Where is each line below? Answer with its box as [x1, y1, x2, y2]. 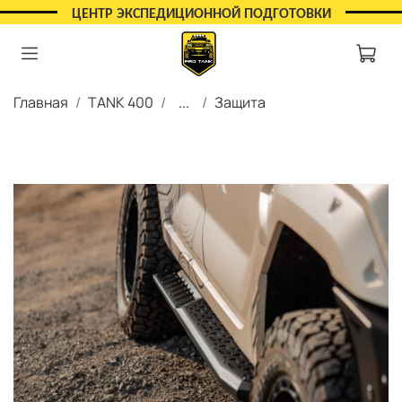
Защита [214, 92, 266, 112]
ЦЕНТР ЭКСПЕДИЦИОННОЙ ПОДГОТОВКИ [71, 7, 331, 22]
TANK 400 [88, 92, 153, 112]
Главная [13, 92, 68, 112]
